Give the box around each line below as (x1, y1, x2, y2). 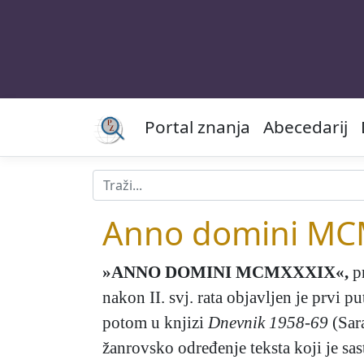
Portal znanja (145, 115, 250, 139)
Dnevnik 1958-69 (208, 313, 328, 332)
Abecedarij (263, 115, 348, 139)
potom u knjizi (102, 313, 208, 332)
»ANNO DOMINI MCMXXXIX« (102, 262, 344, 282)
